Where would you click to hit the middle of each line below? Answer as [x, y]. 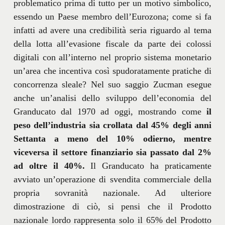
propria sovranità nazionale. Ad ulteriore [113, 193]
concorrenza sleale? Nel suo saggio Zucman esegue [113, 84]
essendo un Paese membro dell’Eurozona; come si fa [113, 16]
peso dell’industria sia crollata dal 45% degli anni [113, 125]
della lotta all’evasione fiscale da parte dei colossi [113, 43]
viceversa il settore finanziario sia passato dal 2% [113, 152]
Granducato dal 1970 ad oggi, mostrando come [110, 111]
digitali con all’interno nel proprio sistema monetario [113, 57]
